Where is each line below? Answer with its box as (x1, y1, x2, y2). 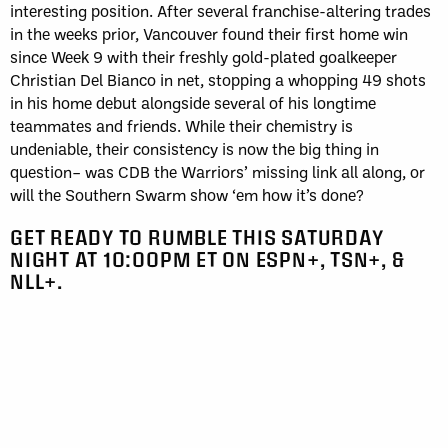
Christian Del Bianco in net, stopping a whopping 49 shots (10, 69, 426, 91)
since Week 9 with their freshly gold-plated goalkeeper (10, 46, 397, 68)
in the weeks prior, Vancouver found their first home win (10, 23, 408, 45)
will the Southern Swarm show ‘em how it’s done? (10, 184, 364, 206)
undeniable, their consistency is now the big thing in (10, 138, 379, 160)
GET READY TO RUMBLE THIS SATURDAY (10, 225, 384, 249)
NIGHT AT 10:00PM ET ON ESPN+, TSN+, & (10, 247, 405, 271)
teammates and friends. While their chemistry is (10, 115, 353, 137)
